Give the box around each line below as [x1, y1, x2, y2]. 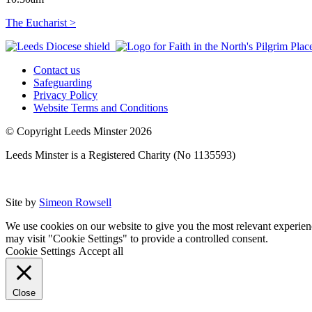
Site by [6, 196, 39, 208]
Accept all [79, 244, 123, 257]
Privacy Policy [33, 88, 97, 101]
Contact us [33, 63, 80, 76]
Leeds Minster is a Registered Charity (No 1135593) [6, 148, 235, 161]
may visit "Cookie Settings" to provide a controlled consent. [6, 232, 268, 244]
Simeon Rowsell [39, 196, 111, 208]
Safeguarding [33, 76, 92, 88]
